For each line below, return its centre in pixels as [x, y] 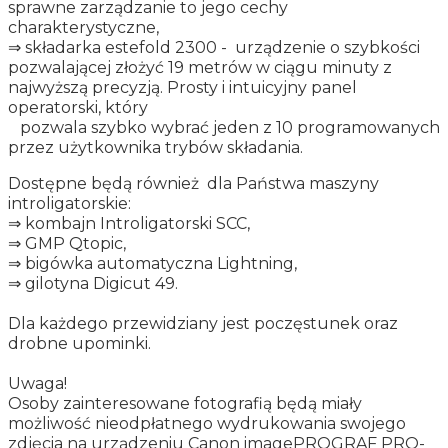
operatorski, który [78, 107]
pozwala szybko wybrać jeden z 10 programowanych [224, 127]
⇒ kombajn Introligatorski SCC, [129, 223]
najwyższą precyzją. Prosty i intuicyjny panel [182, 87]
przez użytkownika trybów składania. [155, 147]
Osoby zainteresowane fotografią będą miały [185, 403]
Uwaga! [37, 383]
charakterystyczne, [83, 27]
